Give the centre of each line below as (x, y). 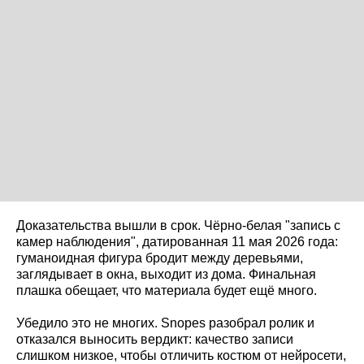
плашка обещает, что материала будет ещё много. (167, 290)
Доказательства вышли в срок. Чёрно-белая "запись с (178, 225)
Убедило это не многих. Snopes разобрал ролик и (165, 323)
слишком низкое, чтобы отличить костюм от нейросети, (181, 355)
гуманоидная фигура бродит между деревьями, (160, 258)
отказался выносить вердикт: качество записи (155, 339)
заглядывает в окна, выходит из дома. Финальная (166, 274)
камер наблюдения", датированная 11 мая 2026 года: (177, 241)
